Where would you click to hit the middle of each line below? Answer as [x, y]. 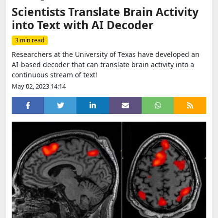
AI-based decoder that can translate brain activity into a [103, 64]
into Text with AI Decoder [82, 25]
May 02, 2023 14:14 [39, 86]
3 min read [30, 40]
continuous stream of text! [54, 75]
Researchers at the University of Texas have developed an [106, 54]
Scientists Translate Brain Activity [105, 12]
